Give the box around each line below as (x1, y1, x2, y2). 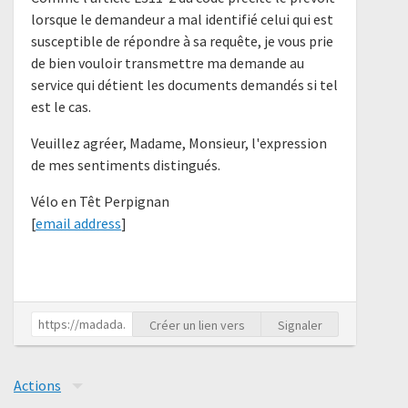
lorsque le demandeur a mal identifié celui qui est (31, 10, 334, 29)
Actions (14, 376, 61, 395)
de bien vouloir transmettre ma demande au (31, 54, 305, 73)
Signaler (277, 316, 322, 333)
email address (36, 214, 122, 233)
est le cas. (31, 97, 92, 117)
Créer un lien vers (148, 316, 245, 333)
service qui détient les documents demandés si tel (31, 76, 339, 95)
